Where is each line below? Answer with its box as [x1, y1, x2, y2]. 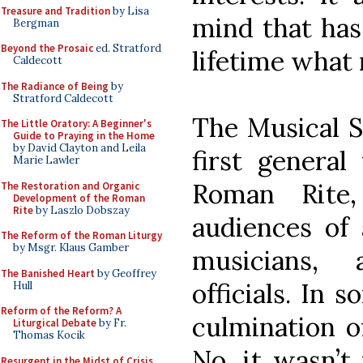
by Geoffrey [95, 266, 156, 280]
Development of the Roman [13, 190, 145, 205]
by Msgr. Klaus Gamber [13, 241, 129, 254]
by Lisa [110, 3, 149, 18]
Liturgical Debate [13, 316, 96, 330]
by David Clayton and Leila [13, 141, 146, 155]
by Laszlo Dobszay [33, 203, 130, 217]
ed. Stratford [93, 41, 161, 55]
